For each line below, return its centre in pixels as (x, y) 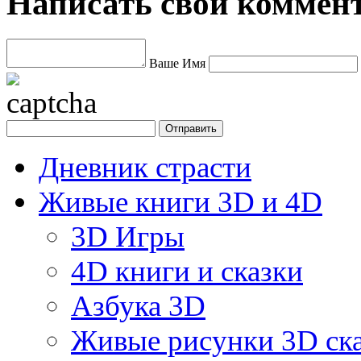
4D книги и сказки (187, 271)
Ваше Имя (177, 63)
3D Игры (128, 236)
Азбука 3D (138, 305)
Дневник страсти (145, 167)
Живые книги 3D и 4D (180, 201)
